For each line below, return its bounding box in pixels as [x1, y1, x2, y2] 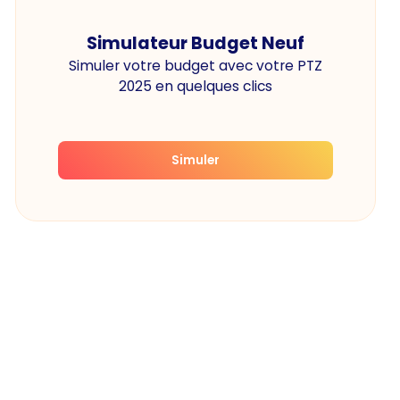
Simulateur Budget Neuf [87, 31, 305, 56]
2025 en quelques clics [119, 77, 273, 96]
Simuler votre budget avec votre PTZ [69, 56, 323, 76]
